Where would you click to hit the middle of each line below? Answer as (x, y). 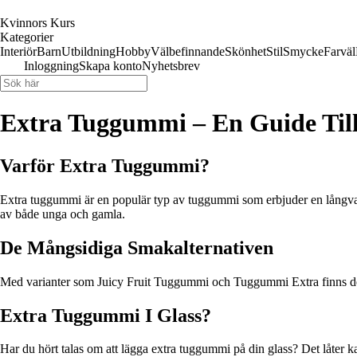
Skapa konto (110, 66)
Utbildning (88, 51)
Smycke (303, 51)
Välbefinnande (188, 51)
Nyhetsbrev (171, 66)
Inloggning (51, 66)
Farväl (339, 51)
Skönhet (245, 51)
